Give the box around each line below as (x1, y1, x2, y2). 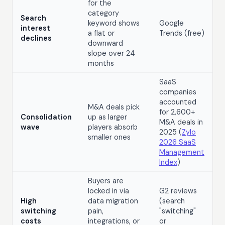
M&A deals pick (88, 102, 140, 111)
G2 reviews (159, 186, 197, 195)
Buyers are (88, 176, 124, 185)
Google (159, 18, 184, 28)
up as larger (88, 112, 127, 122)
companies (159, 87, 196, 96)
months (88, 58, 114, 68)
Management (159, 147, 204, 157)
